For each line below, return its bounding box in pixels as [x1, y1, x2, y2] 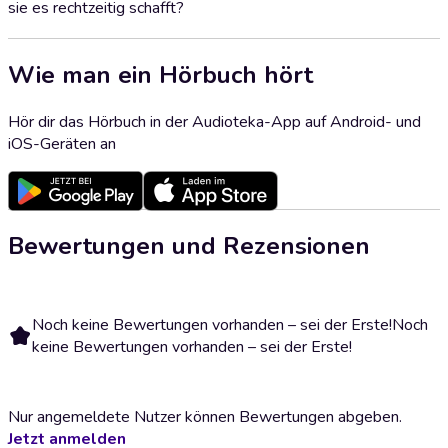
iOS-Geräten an [8, 132, 116, 155]
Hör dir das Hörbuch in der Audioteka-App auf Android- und [8, 110, 421, 133]
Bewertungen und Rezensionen [8, 229, 370, 262]
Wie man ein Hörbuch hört [8, 58, 313, 91]
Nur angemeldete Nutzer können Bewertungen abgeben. [8, 405, 402, 428]
